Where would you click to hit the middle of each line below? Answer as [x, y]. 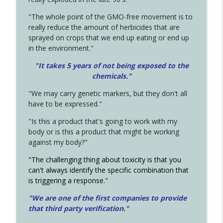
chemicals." [111, 76]
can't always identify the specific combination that [108, 170]
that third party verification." [78, 209]
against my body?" [58, 142]
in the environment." [61, 48]
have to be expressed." [65, 104]
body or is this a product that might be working [104, 132]
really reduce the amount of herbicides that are [104, 27]
